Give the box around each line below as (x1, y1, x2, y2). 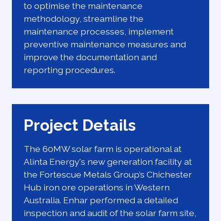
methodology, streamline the (24, 13, 144, 24)
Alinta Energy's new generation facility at (24, 156, 192, 167)
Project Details (24, 116, 136, 135)
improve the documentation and (24, 52, 157, 63)
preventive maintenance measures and (24, 39, 186, 50)
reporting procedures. (24, 65, 115, 75)
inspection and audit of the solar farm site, (24, 208, 196, 219)
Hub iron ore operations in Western (24, 182, 170, 193)
